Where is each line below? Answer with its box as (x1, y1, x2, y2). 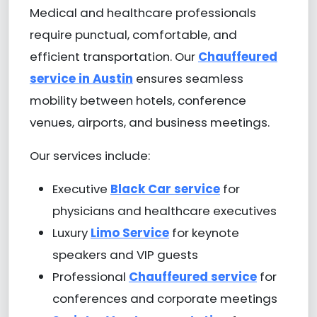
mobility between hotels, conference (29, 91, 246, 109)
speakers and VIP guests (52, 246, 198, 263)
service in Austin (29, 69, 133, 87)
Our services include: (29, 146, 150, 164)
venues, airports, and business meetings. (29, 113, 270, 131)
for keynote (168, 224, 239, 241)
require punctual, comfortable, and (29, 25, 237, 43)
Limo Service (90, 224, 169, 241)
